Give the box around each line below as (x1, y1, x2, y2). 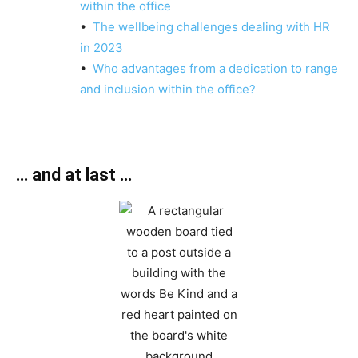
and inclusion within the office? (80, 82, 256, 97)
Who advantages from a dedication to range (93, 61, 338, 76)
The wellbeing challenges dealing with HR (93, 19, 330, 34)
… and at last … (16, 165, 132, 185)
